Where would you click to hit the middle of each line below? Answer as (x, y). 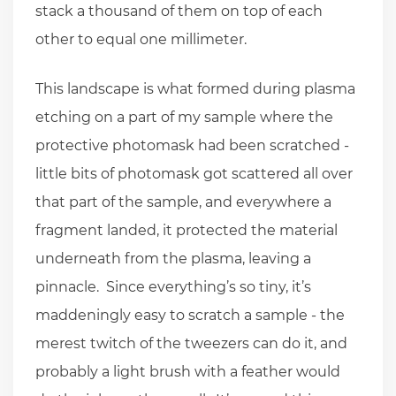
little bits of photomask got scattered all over (194, 174)
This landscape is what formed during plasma (195, 89)
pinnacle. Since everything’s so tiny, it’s (173, 287)
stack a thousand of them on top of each (179, 11)
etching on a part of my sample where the (184, 118)
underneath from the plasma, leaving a (173, 259)
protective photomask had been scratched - (192, 146)
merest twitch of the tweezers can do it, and (191, 344)
